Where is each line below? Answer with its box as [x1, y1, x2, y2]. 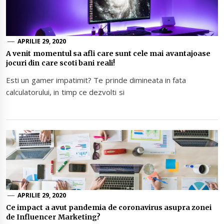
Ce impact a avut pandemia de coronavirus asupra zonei [6, 202, 212, 212]
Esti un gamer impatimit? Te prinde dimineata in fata [6, 75, 186, 85]
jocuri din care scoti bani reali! [6, 58, 115, 68]
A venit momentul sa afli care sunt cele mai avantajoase [6, 49, 210, 58]
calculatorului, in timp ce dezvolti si [6, 87, 124, 97]
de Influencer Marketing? [6, 212, 100, 221]
